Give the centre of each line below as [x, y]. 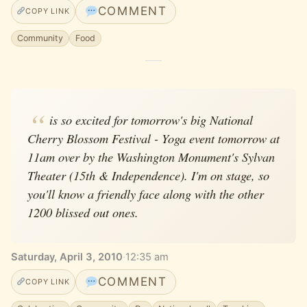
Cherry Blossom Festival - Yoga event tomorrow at [153, 138]
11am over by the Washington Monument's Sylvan [151, 156]
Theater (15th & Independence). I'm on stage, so [148, 175]
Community [40, 38]
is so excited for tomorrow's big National [151, 119]
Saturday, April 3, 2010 [67, 257]
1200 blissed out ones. [83, 212]
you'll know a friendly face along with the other [146, 193]
